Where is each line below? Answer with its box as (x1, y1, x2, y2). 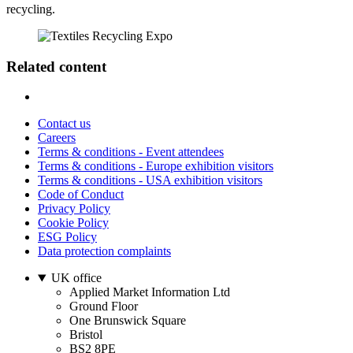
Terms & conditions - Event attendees (38, 145, 224, 159)
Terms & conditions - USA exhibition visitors (38, 173, 262, 188)
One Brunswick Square (69, 314, 189, 328)
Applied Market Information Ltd (69, 285, 233, 299)
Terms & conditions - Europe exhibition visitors (38, 159, 273, 173)
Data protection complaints (38, 244, 171, 258)
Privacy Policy (38, 202, 110, 216)
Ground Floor (69, 299, 141, 314)
